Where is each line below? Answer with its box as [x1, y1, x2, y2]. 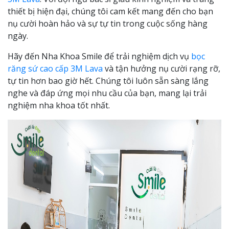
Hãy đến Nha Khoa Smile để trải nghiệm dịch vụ [8, 51, 191, 62]
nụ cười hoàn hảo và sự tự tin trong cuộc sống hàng [8, 18, 208, 29]
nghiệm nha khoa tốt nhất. [8, 100, 110, 111]
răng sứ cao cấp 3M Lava [8, 63, 103, 74]
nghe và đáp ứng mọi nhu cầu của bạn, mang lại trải [8, 87, 207, 99]
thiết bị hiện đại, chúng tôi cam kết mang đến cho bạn [8, 6, 213, 17]
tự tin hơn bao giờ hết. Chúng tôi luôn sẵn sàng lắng [8, 75, 209, 86]
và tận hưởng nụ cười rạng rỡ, [103, 63, 220, 74]
